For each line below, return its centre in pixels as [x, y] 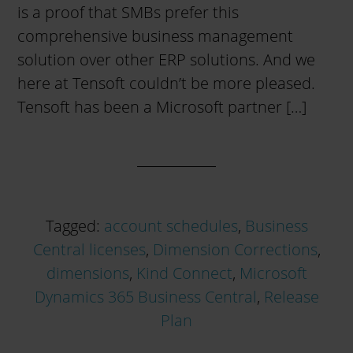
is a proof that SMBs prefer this [128, 12]
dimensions [87, 273]
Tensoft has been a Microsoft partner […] [162, 107]
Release [291, 297]
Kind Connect [184, 273]
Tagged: [74, 226]
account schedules [171, 226]
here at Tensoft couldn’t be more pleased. [167, 83]
